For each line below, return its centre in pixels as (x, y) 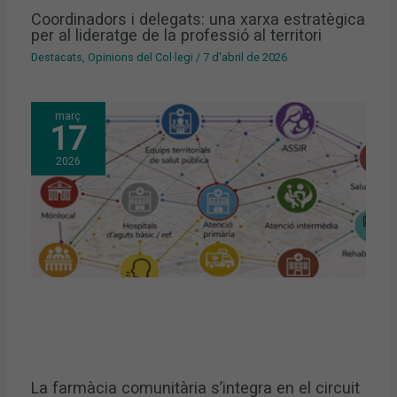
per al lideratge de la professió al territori (177, 35)
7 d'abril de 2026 (245, 58)
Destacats (57, 58)
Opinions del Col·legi (141, 58)
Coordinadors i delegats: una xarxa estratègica (198, 19)
